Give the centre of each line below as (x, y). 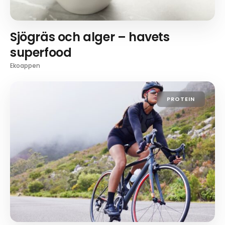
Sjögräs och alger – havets (90, 37)
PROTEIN (181, 99)
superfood (41, 52)
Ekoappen (25, 65)
